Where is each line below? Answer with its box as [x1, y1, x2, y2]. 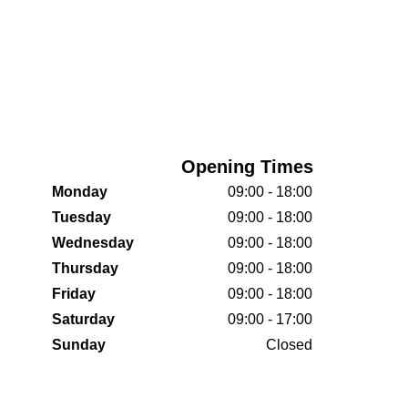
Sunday [52, 337, 106, 352]
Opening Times [181, 157, 313, 177]
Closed [266, 337, 312, 352]
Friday [52, 286, 96, 301]
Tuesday [52, 209, 111, 225]
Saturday [52, 311, 115, 327]
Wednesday [52, 235, 134, 250]
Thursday [52, 260, 118, 276]
